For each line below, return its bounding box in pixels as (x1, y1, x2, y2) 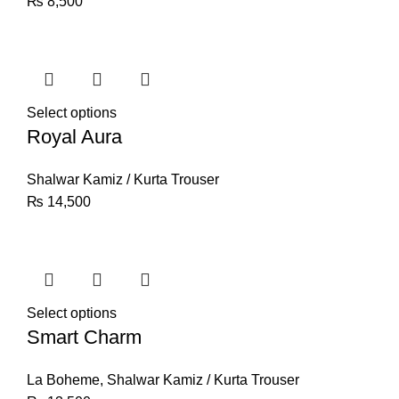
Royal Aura (27, 126, 122, 148)
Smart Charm (27, 326, 142, 348)
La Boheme (27, 372, 100, 387)
